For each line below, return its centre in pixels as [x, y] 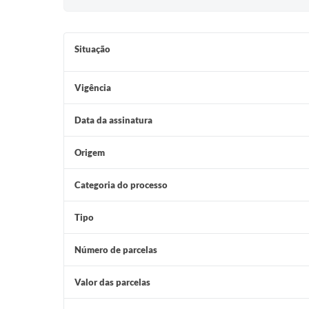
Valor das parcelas [112, 282]
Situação [92, 49]
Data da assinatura [113, 120]
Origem [90, 152]
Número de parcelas [116, 250]
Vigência [93, 88]
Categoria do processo [121, 185]
